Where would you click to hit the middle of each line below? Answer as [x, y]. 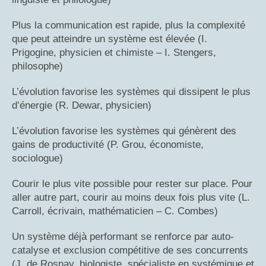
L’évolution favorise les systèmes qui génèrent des [124, 131]
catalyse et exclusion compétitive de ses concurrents [130, 251]
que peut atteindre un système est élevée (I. [110, 39]
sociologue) [37, 159]
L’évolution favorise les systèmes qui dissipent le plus [131, 92]
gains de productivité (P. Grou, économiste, [108, 145]
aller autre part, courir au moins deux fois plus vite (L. [131, 198]
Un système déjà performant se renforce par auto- [123, 237]
